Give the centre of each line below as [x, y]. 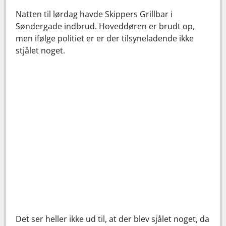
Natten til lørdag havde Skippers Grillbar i [94, 14]
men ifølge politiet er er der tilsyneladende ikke [105, 38]
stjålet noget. [41, 50]
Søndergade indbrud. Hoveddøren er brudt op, [105, 26]
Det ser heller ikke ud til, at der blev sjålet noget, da [113, 219]
